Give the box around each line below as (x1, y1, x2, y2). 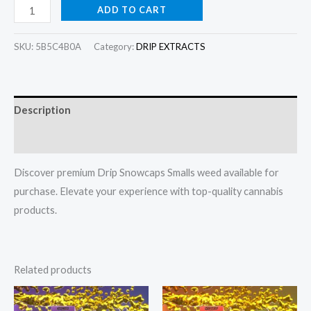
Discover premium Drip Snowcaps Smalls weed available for (14, 167, 279, 179)
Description (14, 103, 71, 116)
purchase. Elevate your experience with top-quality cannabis (14, 185, 283, 198)
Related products (14, 263, 92, 276)
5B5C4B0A (35, 41, 81, 53)
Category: (94, 41, 136, 53)
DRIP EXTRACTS (136, 41, 205, 53)
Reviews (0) (14, 133, 69, 145)
